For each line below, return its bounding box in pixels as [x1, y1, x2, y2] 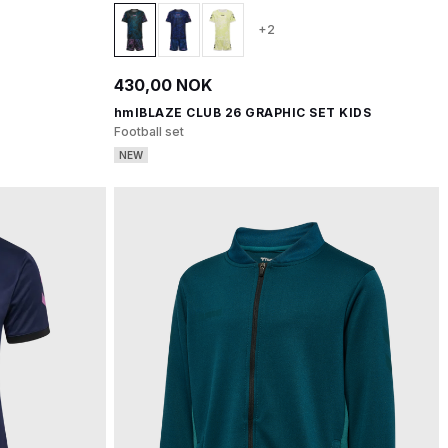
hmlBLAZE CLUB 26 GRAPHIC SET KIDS [113, 105, 371, 120]
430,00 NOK [113, 75, 212, 95]
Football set [113, 124, 184, 139]
